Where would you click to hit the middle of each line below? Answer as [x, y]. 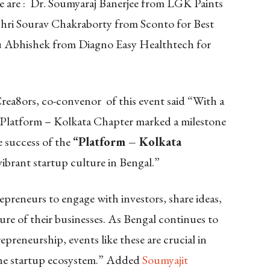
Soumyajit [165, 260]
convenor [79, 101]
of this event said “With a [163, 101]
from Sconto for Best [164, 24]
